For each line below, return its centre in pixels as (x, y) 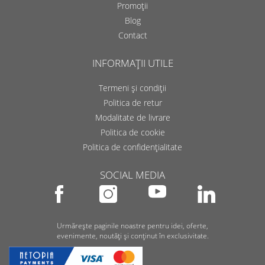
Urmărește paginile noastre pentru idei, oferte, (132, 226)
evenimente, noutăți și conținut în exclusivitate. (132, 236)
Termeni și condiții (132, 88)
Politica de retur (132, 103)
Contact (132, 35)
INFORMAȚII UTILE (132, 63)
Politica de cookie (132, 132)
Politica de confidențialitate (132, 147)
